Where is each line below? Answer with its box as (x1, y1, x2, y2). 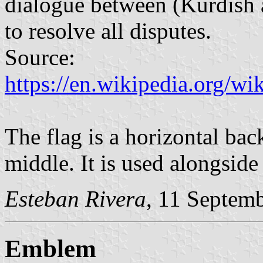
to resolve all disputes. (5, 18, 211, 44)
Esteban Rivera (5, 186, 146, 212)
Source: (5, 45, 75, 70)
